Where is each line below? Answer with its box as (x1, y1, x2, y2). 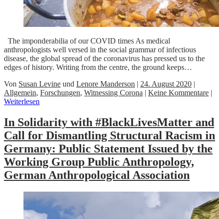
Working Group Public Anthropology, (4, 155, 194, 169)
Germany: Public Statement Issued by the (4, 142, 213, 155)
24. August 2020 (140, 80, 192, 88)
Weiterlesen (4, 97, 40, 106)
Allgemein (4, 88, 36, 97)
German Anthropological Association (4, 169, 190, 182)
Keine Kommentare (148, 88, 209, 97)
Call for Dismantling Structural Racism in (4, 129, 215, 142)
